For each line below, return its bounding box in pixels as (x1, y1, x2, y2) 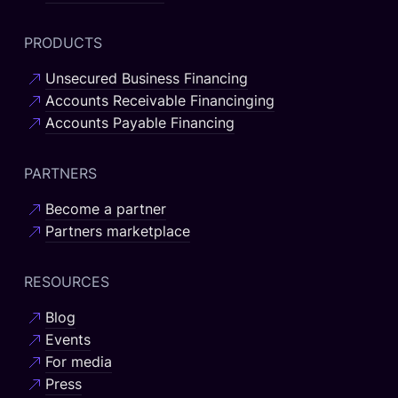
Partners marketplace (44, 222, 190, 241)
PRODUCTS (23, 34, 102, 52)
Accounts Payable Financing (44, 114, 235, 132)
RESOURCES (23, 273, 109, 291)
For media (44, 353, 112, 371)
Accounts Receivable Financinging (44, 92, 275, 110)
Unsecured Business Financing (44, 69, 248, 88)
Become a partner (44, 200, 166, 219)
